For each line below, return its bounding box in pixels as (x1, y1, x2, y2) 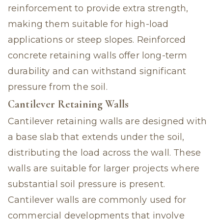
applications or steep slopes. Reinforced (8, 34, 186, 45)
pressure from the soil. (8, 82, 108, 92)
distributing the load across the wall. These (8, 147, 201, 158)
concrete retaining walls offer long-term (8, 50, 188, 61)
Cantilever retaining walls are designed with (8, 116, 207, 127)
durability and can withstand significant (8, 66, 187, 77)
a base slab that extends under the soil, (8, 132, 185, 142)
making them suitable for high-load (8, 19, 169, 29)
